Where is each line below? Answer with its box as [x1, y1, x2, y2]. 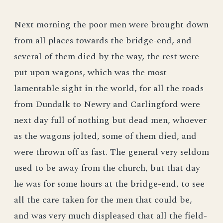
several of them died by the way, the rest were [14, 50, 199, 63]
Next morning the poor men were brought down [14, 18, 209, 31]
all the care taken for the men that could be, [14, 193, 192, 207]
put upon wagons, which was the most [14, 66, 167, 79]
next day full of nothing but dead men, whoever [14, 113, 207, 127]
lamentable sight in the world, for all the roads [14, 82, 204, 95]
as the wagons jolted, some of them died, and [14, 129, 197, 143]
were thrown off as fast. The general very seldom [14, 145, 209, 159]
